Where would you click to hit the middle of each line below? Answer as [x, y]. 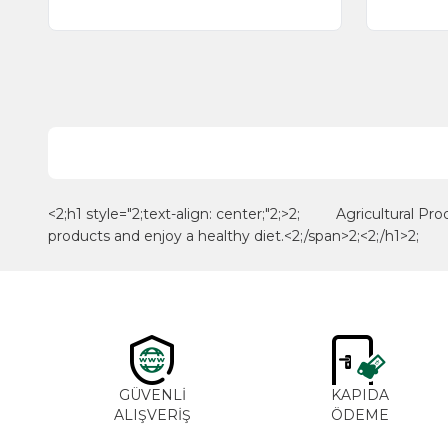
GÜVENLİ [152, 395]
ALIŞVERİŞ [152, 415]
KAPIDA [360, 395]
